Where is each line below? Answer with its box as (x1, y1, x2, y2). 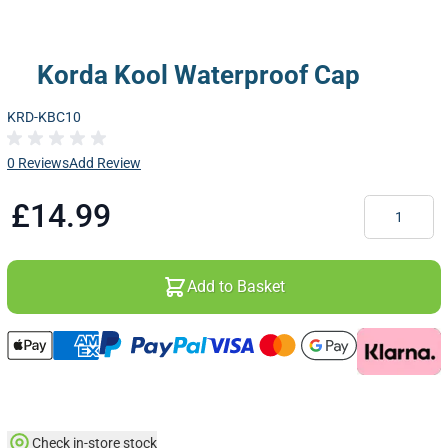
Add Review (69, 154, 141, 171)
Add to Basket (187, 276, 285, 296)
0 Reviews (7, 154, 69, 171)
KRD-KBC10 (7, 109, 81, 126)
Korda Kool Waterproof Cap (36, 60, 360, 91)
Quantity (363, 195, 417, 212)
